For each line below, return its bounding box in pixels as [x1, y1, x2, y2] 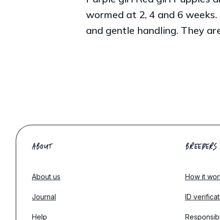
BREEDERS [185, 141, 217, 151]
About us [32, 172, 60, 181]
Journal [32, 192, 56, 201]
